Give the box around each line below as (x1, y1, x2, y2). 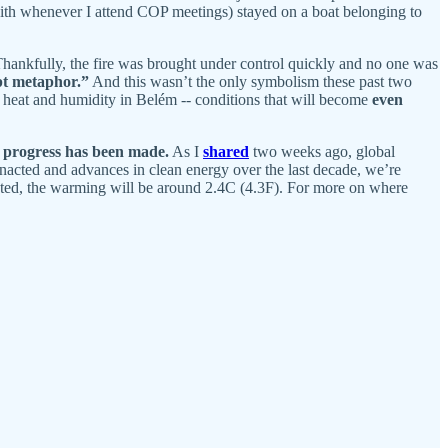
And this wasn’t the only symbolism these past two (89, 72, 412, 90)
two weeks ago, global (249, 142, 395, 160)
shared (203, 142, 249, 160)
